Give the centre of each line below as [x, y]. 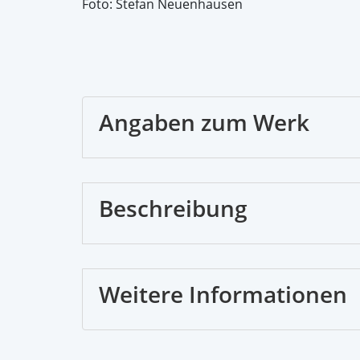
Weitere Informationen [223, 294]
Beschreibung [173, 208]
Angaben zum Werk [204, 122]
